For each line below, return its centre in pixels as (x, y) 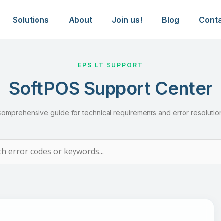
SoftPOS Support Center (110, 88)
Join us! (127, 19)
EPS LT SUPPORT (110, 65)
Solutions (31, 19)
